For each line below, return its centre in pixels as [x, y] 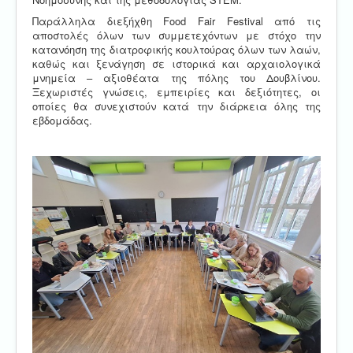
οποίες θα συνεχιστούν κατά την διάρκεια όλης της [176, 106]
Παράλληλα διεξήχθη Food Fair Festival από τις [176, 20]
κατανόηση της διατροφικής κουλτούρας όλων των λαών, [176, 49]
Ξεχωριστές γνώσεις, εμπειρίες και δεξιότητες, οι [176, 91]
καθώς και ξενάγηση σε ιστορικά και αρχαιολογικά [176, 63]
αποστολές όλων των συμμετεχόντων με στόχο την [176, 35]
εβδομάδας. [62, 120]
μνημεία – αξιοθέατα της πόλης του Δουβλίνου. [176, 77]
